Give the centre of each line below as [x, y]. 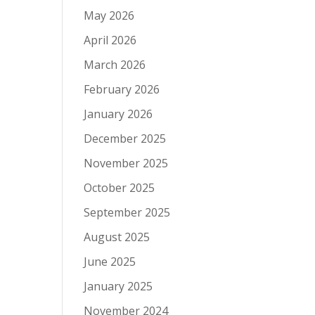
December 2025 [125, 139]
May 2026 [109, 16]
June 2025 [110, 262]
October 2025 [120, 188]
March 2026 [115, 65]
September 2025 [127, 213]
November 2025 [126, 163]
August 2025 [117, 237]
